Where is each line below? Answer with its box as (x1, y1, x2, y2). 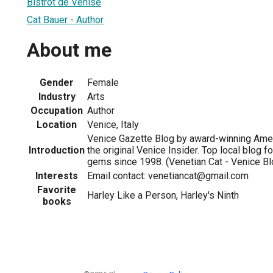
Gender (40, 76, 74, 88)
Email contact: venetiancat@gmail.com (87, 169, 249, 182)
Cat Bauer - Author (27, 13, 104, 26)
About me (27, 38, 112, 62)
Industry (38, 90, 76, 102)
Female (87, 76, 119, 88)
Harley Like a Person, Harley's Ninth (87, 189, 239, 201)
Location (37, 118, 77, 130)
